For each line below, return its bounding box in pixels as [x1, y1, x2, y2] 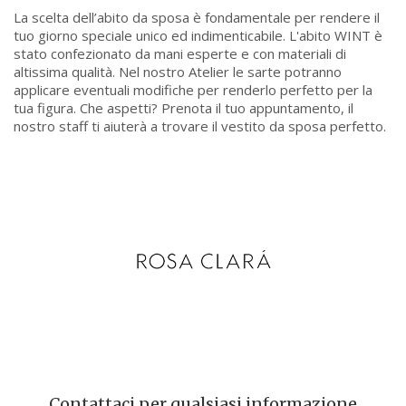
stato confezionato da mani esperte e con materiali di [14, 43, 346, 63]
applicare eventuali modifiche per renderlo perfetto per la [14, 80, 372, 99]
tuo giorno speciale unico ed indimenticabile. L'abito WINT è [14, 25, 382, 44]
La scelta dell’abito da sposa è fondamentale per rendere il [14, 7, 380, 26]
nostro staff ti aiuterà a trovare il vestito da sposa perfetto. [14, 116, 386, 135]
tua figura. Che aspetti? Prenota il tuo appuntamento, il [14, 98, 353, 117]
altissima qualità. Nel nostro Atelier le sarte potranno [14, 62, 342, 81]
